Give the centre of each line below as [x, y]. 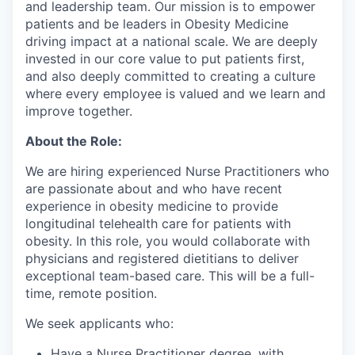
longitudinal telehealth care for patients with [158, 223]
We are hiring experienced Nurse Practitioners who [177, 171]
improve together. [79, 111]
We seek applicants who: [99, 323]
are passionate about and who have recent [154, 189]
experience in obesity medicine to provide [152, 206]
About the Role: [74, 141]
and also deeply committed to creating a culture [170, 76]
